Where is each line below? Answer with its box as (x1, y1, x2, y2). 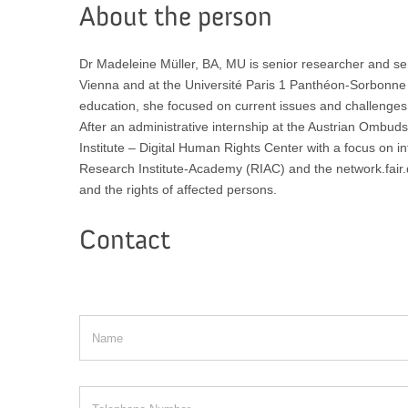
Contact (78, 228, 170, 255)
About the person (78, 5, 272, 32)
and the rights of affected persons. (78, 182, 277, 197)
